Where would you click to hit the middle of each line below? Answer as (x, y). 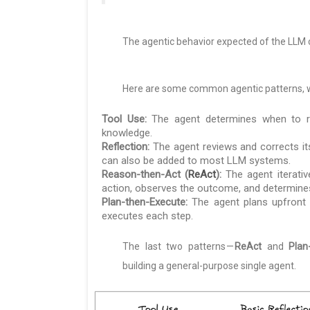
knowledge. (127, 133)
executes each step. (147, 216)
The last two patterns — (179, 247)
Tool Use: (124, 119)
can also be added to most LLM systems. (196, 161)
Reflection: (126, 147)
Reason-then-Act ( (145, 175)
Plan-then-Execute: (145, 202)
